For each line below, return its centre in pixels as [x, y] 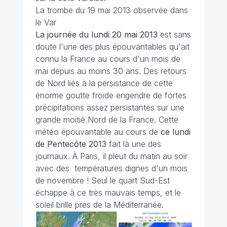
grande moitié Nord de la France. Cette [107, 120]
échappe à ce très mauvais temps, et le [108, 193]
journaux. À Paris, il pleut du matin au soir [111, 156]
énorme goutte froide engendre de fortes [111, 96]
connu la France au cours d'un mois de [108, 59]
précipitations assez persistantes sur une [110, 108]
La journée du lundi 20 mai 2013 [96, 35]
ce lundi [175, 132]
